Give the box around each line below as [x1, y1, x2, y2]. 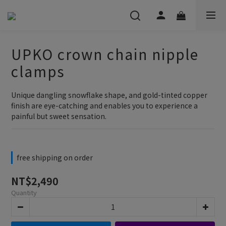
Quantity [11, 188, 37, 197]
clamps [11, 61, 65, 81]
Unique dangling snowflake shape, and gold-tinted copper [11, 90, 209, 100]
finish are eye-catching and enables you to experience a [11, 100, 199, 110]
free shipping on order [17, 152, 93, 162]
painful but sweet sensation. [11, 111, 106, 121]
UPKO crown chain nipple [11, 44, 199, 64]
